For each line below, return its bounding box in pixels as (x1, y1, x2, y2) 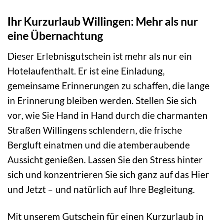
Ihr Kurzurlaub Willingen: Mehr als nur (7, 14, 198, 29)
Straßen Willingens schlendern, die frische (7, 124, 182, 136)
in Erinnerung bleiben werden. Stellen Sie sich (7, 94, 197, 106)
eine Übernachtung (7, 29, 103, 43)
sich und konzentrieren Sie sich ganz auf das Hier (7, 168, 209, 180)
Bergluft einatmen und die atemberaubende (7, 139, 190, 150)
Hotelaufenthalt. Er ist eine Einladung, (7, 65, 165, 76)
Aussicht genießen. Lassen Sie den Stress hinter (7, 153, 203, 165)
